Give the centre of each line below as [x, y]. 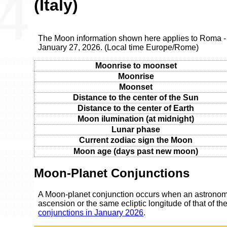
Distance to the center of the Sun [136, 97]
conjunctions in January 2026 [91, 213]
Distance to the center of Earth [136, 108]
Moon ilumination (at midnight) [136, 119]
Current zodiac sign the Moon [136, 140]
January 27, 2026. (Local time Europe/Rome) [119, 47]
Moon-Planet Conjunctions [112, 173]
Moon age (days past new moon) [136, 151]
